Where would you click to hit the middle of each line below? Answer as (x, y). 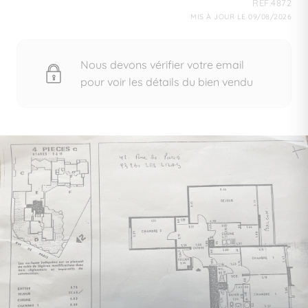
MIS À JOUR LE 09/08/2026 (241, 17)
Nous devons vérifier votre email (162, 65)
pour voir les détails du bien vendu (167, 82)
